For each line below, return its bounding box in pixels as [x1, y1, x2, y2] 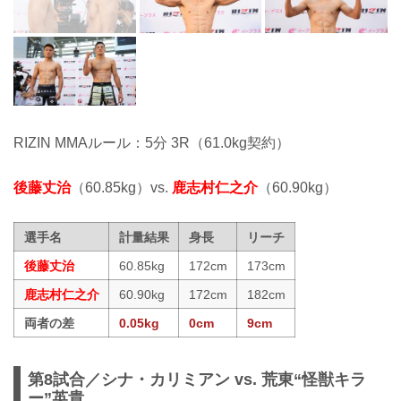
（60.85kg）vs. [71, 180, 172, 196]
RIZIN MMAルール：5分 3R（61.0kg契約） [13, 134, 290, 150]
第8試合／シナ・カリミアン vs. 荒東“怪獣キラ [28, 370, 366, 388]
